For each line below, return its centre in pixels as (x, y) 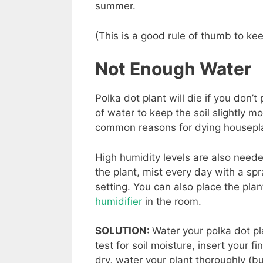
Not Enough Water (173, 69)
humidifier (119, 201)
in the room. (172, 201)
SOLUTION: (124, 231)
